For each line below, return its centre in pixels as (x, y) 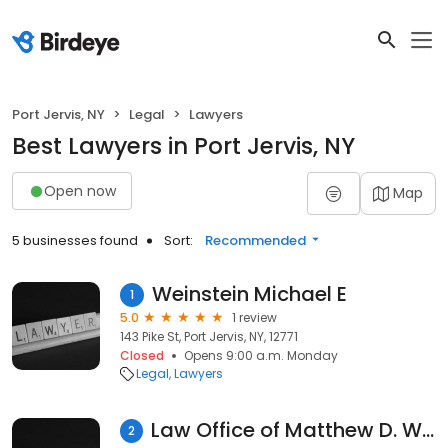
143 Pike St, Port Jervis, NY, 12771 (209, 336)
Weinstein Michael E (249, 294)
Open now (80, 190)
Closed (142, 355)
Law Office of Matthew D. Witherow (428, 430)
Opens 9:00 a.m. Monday (261, 355)
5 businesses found (75, 240)
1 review (254, 317)
